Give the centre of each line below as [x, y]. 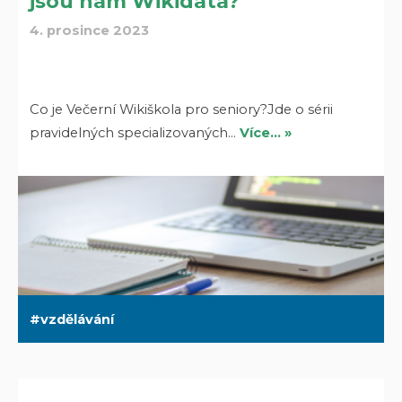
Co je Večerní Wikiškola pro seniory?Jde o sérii [182, 109]
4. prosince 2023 [90, 31]
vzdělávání [78, 319]
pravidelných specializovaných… [135, 132]
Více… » [266, 132]
